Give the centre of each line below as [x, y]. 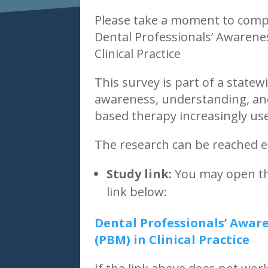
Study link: [139, 173]
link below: [137, 191]
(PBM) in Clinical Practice [172, 239]
